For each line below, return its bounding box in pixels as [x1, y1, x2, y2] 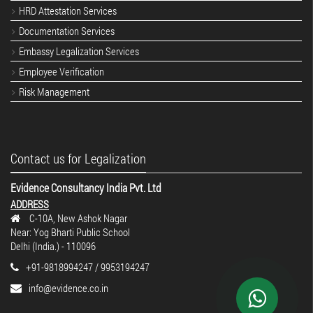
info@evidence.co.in [29, 281, 108, 295]
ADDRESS [10, 197, 49, 211]
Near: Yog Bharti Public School [10, 225, 130, 239]
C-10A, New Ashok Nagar [27, 211, 127, 225]
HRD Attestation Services [19, 3, 117, 17]
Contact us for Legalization [10, 150, 146, 167]
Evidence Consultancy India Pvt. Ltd [10, 180, 161, 195]
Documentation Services [19, 24, 115, 38]
